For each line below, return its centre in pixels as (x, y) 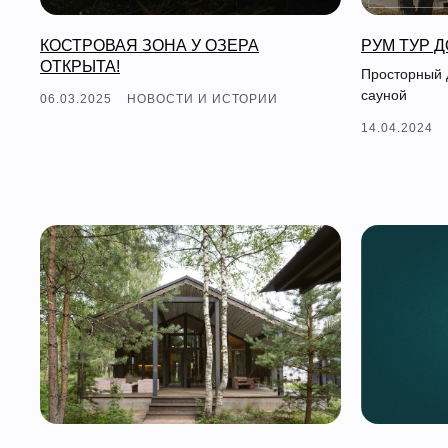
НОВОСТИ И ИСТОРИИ (202, 98)
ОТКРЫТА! (80, 66)
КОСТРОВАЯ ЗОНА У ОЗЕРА (149, 45)
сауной (384, 94)
